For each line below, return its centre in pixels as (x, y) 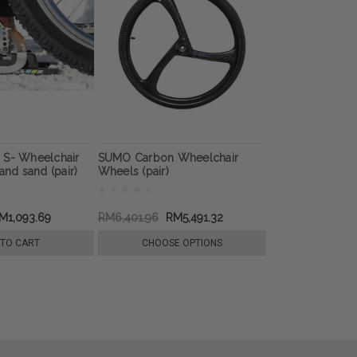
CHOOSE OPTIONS (182, 243)
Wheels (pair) (133, 171)
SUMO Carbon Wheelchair (168, 157)
